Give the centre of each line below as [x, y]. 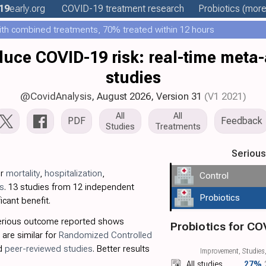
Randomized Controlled [105, 235]
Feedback [241, 121]
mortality [23, 173]
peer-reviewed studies [48, 249]
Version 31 [179, 96]
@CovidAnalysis [56, 96]
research [164, 9]
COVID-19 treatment [103, 9]
